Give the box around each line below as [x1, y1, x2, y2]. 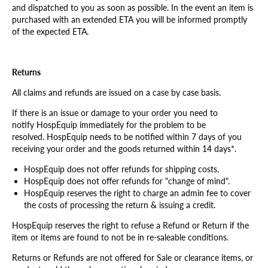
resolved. [12, 132, 47, 142]
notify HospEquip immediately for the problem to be [12, 120, 206, 130]
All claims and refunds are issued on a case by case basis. [12, 87, 221, 98]
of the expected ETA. [12, 26, 89, 36]
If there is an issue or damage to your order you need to [12, 108, 218, 118]
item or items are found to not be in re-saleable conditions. [12, 232, 231, 242]
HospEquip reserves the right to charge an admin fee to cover [24, 188, 251, 198]
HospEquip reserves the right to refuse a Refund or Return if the [12, 220, 249, 230]
